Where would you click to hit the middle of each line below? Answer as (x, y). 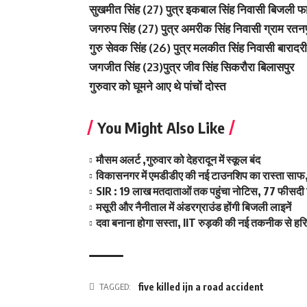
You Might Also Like (161, 127)
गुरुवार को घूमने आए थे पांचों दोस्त (158, 86)
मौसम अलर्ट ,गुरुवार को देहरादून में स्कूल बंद (179, 160)
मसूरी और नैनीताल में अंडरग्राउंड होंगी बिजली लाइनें (194, 207)
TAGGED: (115, 286)
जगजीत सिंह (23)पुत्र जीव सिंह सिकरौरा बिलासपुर (192, 67)
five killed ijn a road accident (201, 287)
